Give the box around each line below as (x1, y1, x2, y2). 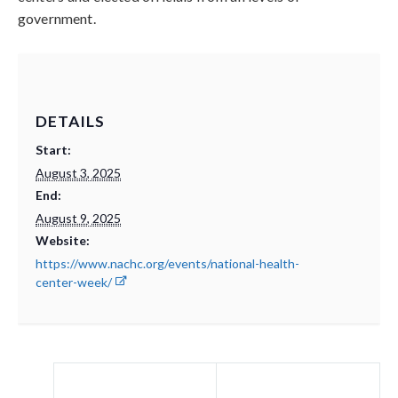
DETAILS (36, 112, 106, 131)
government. (18, 10, 96, 28)
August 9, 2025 (36, 211, 122, 227)
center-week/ (36, 275, 113, 291)
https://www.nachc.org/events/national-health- (36, 256, 300, 272)
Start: (36, 142, 72, 158)
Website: (36, 233, 91, 249)
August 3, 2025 (36, 165, 122, 181)
